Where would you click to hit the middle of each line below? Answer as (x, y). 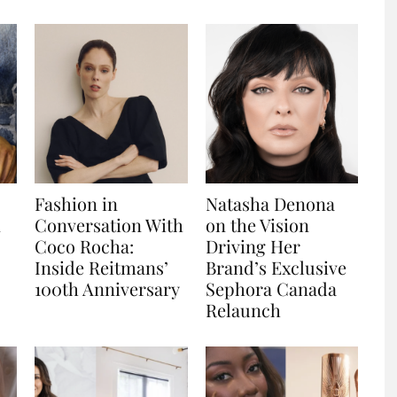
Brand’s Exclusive (276, 267)
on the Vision (257, 224)
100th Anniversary (107, 288)
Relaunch (243, 309)
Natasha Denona (270, 203)
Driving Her (253, 245)
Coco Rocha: (84, 245)
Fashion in (76, 203)
